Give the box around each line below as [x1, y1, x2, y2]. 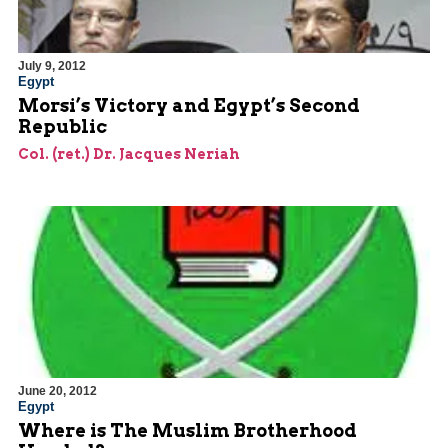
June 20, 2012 [18, 384, 97, 399]
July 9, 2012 [18, 59, 86, 74]
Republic [18, 116, 107, 138]
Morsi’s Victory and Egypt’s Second [18, 95, 360, 117]
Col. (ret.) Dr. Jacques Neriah [18, 146, 240, 163]
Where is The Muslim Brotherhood [18, 420, 357, 442]
